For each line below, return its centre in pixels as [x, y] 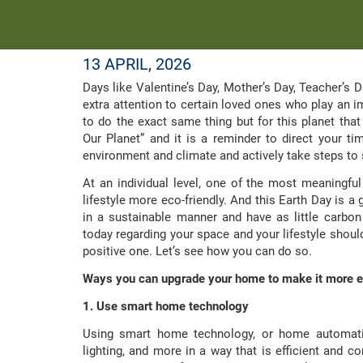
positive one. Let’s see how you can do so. [197, 252]
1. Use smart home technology [166, 307]
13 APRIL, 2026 [137, 64]
